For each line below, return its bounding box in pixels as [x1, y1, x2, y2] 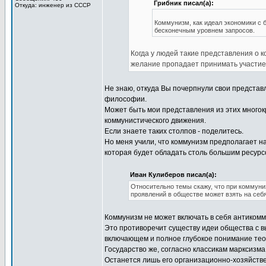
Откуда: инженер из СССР [15, 2, 91, 8]
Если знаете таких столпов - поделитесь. [104, 127, 243, 135]
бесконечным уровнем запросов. [154, 27, 255, 34]
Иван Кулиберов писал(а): [130, 171, 217, 178]
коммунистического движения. [104, 116, 206, 125]
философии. [104, 95, 147, 103]
